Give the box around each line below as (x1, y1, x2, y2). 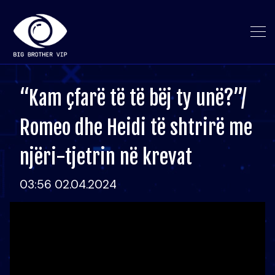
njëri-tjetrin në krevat (20, 145, 192, 169)
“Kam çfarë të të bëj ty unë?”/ (20, 86, 246, 110)
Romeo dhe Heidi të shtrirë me (20, 115, 252, 140)
